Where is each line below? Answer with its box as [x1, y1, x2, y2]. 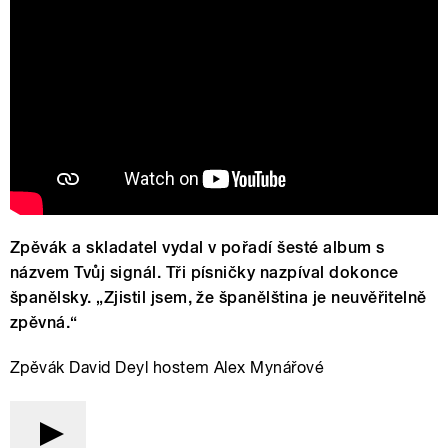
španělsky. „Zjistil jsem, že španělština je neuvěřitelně [10, 287, 427, 307]
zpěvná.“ [10, 312, 78, 332]
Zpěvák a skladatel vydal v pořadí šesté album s [10, 237, 385, 257]
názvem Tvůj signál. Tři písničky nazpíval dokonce [10, 262, 399, 282]
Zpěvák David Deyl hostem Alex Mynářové [10, 357, 325, 377]
